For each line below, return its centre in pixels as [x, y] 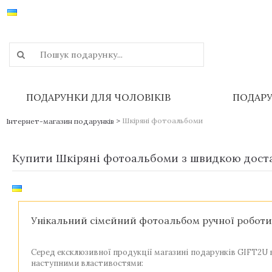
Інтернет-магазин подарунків [60, 121]
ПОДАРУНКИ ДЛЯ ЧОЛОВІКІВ [98, 97]
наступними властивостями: [87, 263]
